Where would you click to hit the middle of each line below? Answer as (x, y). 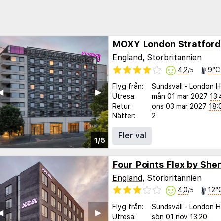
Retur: (122, 106)
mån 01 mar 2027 (180, 96)
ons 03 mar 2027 (179, 106)
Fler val (132, 135)
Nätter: (124, 116)
